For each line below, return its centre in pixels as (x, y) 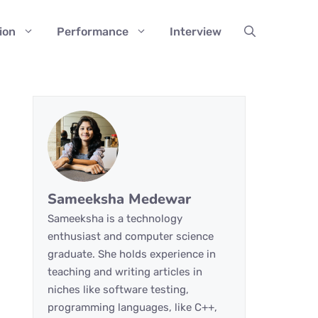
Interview (196, 32)
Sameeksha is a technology (115, 219)
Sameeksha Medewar (119, 199)
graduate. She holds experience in (132, 254)
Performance (93, 32)
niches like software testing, (118, 290)
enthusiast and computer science (131, 236)
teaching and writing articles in (125, 272)
